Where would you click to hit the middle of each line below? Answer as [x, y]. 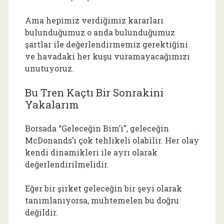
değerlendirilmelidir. [67, 164]
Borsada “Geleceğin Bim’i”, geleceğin [97, 128]
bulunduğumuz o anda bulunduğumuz [100, 32]
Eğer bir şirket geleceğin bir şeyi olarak [103, 188]
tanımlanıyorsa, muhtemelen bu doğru [102, 200]
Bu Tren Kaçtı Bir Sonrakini [94, 92]
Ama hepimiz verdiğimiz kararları [94, 20]
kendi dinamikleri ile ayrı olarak [91, 152]
